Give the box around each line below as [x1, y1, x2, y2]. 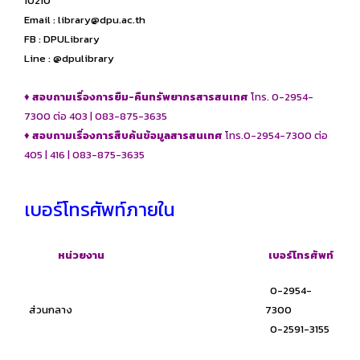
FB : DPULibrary [24, 31, 100, 47]
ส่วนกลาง [24, 302, 72, 317]
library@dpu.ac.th [58, 12, 145, 27]
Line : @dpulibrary [24, 51, 114, 66]
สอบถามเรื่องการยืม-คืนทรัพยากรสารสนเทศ [32, 89, 248, 104]
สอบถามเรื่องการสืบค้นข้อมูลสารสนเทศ [32, 128, 223, 143]
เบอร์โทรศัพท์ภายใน [24, 195, 175, 223]
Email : [24, 12, 58, 27]
